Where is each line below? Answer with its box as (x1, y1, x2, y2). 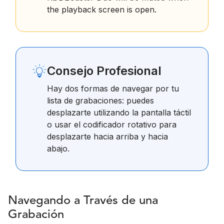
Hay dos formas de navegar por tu (47, 83, 179, 94)
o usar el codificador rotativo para (47, 119, 176, 130)
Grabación (8, 209, 64, 221)
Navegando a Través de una (8, 195, 158, 207)
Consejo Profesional (47, 63, 161, 78)
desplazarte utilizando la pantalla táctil (47, 107, 191, 118)
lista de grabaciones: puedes (47, 95, 154, 106)
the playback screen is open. (47, 4, 156, 15)
